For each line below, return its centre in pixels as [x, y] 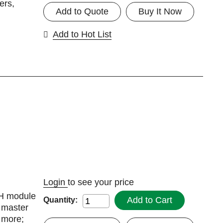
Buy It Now [160, 11]
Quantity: [60, 200]
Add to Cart [149, 200]
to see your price [101, 182]
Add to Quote [82, 11]
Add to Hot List [82, 34]
